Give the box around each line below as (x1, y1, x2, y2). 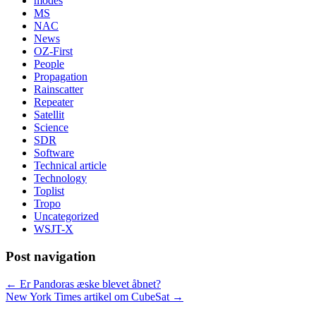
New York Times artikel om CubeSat (6, 290, 172, 303)
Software (34, 147, 74, 159)
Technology (34, 172, 87, 185)
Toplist (34, 185, 64, 197)
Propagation (34, 71, 87, 83)
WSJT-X (34, 223, 73, 236)
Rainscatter (34, 83, 83, 96)
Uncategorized (34, 210, 99, 223)
